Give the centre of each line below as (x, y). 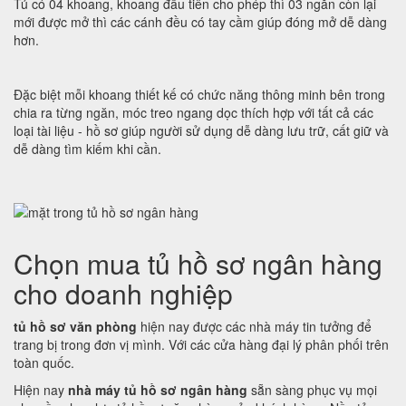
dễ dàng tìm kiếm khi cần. (87, 149)
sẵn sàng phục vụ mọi (312, 390)
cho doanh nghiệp (123, 293)
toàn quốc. (44, 362)
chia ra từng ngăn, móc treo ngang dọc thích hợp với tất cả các (193, 112)
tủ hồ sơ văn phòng (75, 326)
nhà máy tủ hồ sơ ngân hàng (158, 390)
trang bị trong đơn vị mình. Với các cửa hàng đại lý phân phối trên (201, 344)
